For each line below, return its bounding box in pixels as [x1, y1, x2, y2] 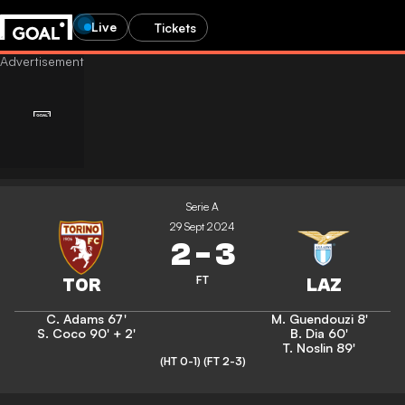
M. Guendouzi [270, 311, 353, 326]
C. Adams [45, 311, 104, 326]
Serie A [186, 200, 219, 213]
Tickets [155, 19, 196, 35]
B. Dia [290, 325, 325, 341]
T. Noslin [283, 340, 333, 355]
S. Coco [36, 325, 86, 341]
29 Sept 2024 [170, 220, 235, 233]
